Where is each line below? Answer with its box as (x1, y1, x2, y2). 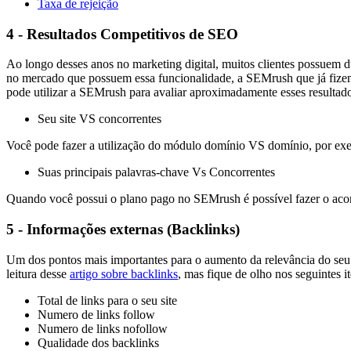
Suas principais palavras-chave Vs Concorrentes (38, 165, 275, 179)
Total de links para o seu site (38, 293, 177, 307)
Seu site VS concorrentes (38, 112, 161, 126)
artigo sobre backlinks (70, 266, 178, 280)
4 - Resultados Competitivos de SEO (6, 25, 238, 42)
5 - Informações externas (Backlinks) (6, 221, 240, 238)
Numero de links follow (38, 307, 155, 321)
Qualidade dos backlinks (38, 335, 159, 349)
